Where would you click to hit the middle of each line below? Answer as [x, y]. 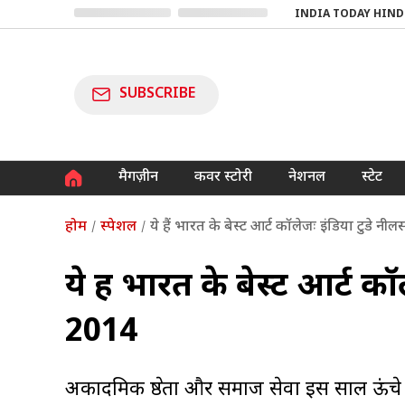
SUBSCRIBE [158, 94]
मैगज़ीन [138, 177]
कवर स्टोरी [223, 177]
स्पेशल [118, 227]
